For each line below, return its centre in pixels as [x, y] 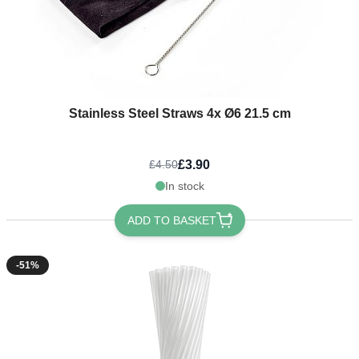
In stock [184, 186]
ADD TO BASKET [171, 220]
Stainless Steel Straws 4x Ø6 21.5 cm [179, 113]
